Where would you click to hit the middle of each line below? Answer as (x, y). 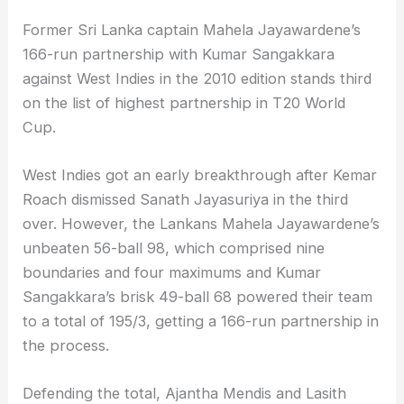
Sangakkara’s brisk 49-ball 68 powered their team (198, 297)
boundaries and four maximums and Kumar (172, 273)
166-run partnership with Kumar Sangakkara (179, 54)
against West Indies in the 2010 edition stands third (197, 78)
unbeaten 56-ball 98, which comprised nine (174, 248)
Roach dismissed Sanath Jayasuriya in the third (186, 200)
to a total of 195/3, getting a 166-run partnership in (201, 321)
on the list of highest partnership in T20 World (184, 102)
